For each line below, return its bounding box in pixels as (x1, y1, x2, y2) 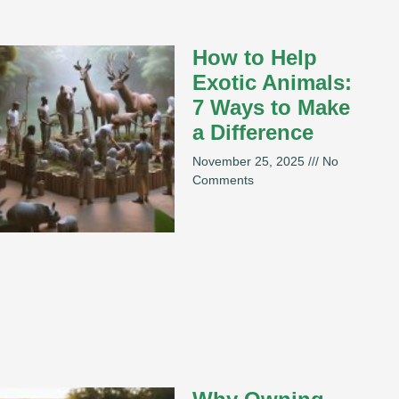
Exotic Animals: (192, 70, 352, 95)
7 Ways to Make (192, 95, 350, 120)
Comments (192, 173, 254, 188)
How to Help (192, 45, 317, 70)
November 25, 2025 (192, 154, 308, 169)
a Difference (192, 120, 313, 145)
